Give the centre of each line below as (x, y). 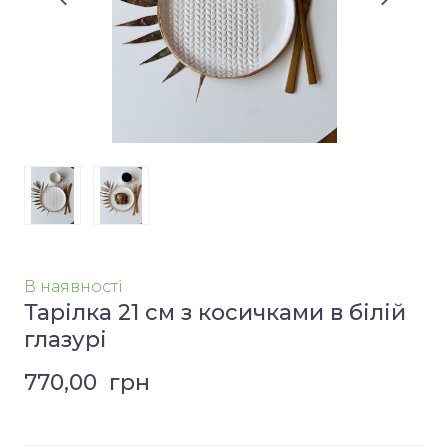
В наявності (73, 286)
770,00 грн (87, 382)
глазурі (65, 339)
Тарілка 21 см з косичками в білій (215, 312)
